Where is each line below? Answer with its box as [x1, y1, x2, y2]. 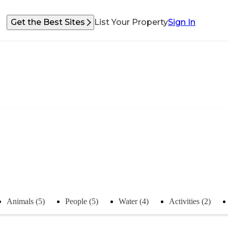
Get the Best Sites [11, 17, 85, 27]
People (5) [65, 196, 98, 206]
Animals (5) [7, 196, 45, 206]
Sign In [168, 17, 195, 27]
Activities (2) [169, 196, 211, 206]
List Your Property [94, 17, 168, 27]
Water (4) [119, 196, 149, 206]
